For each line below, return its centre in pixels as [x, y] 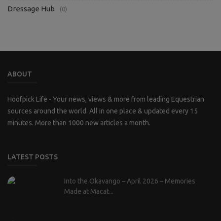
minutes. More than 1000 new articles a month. [79, 123]
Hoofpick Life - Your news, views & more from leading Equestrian [106, 99]
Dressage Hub [31, 8]
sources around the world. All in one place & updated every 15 [103, 111]
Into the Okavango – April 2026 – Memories [130, 181]
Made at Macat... [89, 191]
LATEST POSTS [33, 157]
